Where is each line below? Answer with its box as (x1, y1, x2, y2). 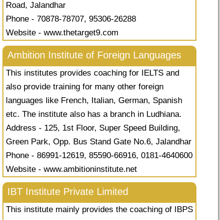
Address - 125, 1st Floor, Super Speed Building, (6, 123, 180, 133)
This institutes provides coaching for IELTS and (6, 68, 179, 78)
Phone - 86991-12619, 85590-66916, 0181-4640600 (6, 151, 192, 161)
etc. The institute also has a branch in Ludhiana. (6, 110, 182, 119)
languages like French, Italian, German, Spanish (6, 96, 182, 106)
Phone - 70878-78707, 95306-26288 (6, 14, 136, 24)
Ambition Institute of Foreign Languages (7, 50, 181, 61)
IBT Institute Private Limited (7, 186, 128, 197)
